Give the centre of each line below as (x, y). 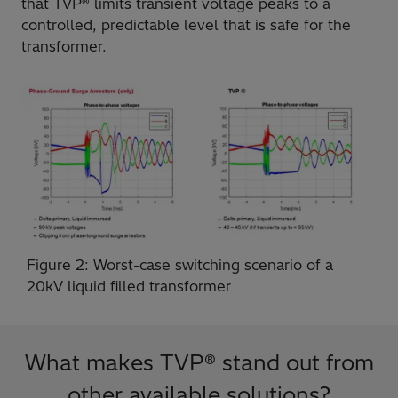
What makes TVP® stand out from (199, 363)
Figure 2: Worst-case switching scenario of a (180, 265)
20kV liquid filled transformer (129, 287)
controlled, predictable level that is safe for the (186, 24)
